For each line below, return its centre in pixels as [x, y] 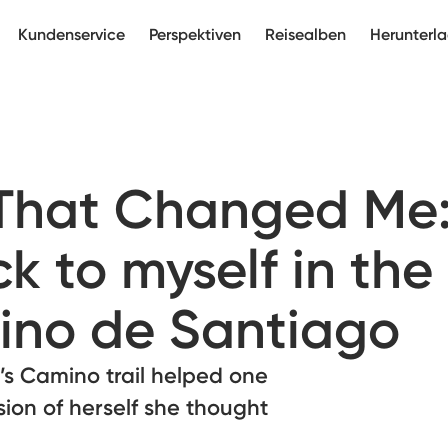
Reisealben [305, 34]
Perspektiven [195, 34]
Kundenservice [71, 34]
